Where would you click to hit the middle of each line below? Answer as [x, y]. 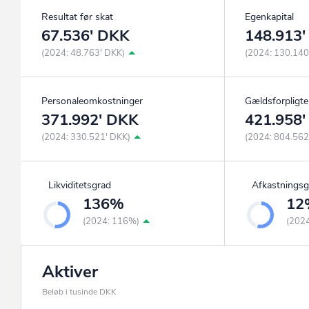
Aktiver [70, 272]
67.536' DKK [86, 36]
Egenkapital [270, 17]
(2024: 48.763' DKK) [83, 53]
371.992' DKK [90, 120]
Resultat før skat [77, 17]
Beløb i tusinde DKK [79, 292]
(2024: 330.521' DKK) [86, 138]
